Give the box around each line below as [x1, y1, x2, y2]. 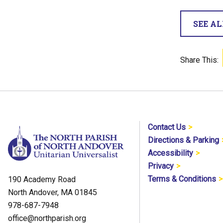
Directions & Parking [148, 135, 220, 145]
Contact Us [148, 122, 186, 132]
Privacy [148, 161, 174, 171]
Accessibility [148, 148, 194, 158]
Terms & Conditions [148, 174, 217, 184]
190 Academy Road [8, 174, 76, 184]
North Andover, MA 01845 [8, 187, 97, 197]
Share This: [180, 55, 219, 65]
